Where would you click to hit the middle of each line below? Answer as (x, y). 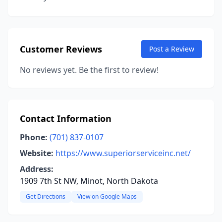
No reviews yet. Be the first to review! (89, 70)
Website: (37, 153)
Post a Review (172, 49)
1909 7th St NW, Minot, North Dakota (89, 181)
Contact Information (66, 118)
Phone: (34, 137)
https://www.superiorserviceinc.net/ (123, 153)
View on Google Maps (107, 196)
